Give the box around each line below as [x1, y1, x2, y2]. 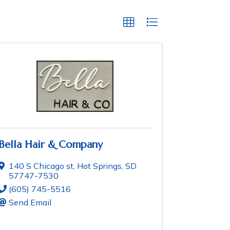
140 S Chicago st [9, 161, 73, 171]
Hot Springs [77, 161, 122, 171]
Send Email [9, 197, 51, 208]
